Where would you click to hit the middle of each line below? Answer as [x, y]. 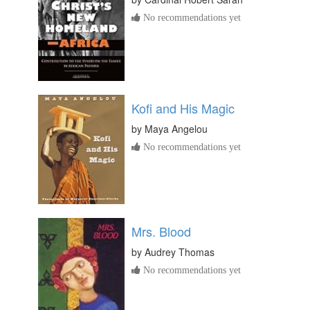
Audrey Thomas [180, 252]
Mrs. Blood [161, 231]
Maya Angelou [176, 129]
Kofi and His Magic [183, 108]
